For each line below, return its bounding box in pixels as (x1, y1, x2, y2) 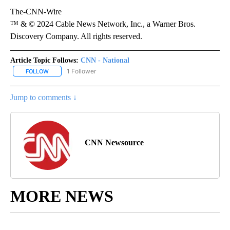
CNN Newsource (85, 138, 144, 147)
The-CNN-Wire (10, 7, 62, 16)
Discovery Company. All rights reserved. (10, 31, 142, 41)
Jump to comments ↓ (10, 92, 77, 102)
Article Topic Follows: (10, 56, 79, 64)
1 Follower (67, 67, 96, 75)
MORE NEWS (10, 186, 113, 205)
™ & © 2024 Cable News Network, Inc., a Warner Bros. (10, 19, 196, 28)
